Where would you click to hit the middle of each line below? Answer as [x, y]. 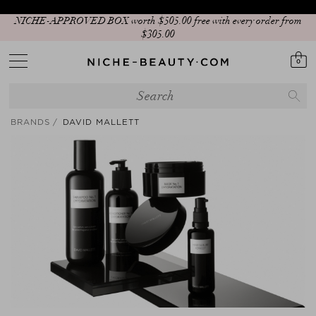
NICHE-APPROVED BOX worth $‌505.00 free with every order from [158, 21]
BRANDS [30, 122]
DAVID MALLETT [101, 122]
